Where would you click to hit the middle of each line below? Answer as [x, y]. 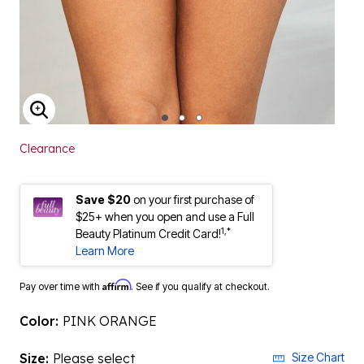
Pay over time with [61, 269]
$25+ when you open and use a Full [165, 199]
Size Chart [318, 340]
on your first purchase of [194, 182]
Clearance [47, 132]
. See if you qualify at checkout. [200, 269]
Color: [41, 304]
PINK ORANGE [110, 304]
